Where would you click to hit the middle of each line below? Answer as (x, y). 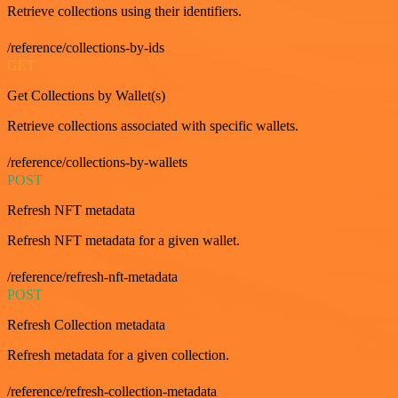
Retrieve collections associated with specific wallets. (153, 125)
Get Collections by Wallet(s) (86, 95)
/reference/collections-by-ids (86, 47)
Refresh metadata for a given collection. (118, 354)
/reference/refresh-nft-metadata (92, 276)
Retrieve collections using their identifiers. (124, 11)
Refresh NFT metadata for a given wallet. (123, 240)
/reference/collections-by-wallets (97, 162)
